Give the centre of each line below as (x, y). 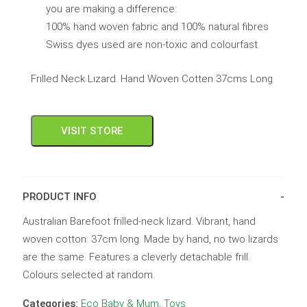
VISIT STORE (92, 131)
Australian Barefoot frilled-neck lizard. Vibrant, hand (139, 221)
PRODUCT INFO (59, 196)
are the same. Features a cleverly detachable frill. (136, 257)
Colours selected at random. (88, 274)
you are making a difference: (112, 9)
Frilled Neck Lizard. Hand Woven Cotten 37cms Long (151, 78)
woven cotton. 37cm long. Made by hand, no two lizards (150, 239)
